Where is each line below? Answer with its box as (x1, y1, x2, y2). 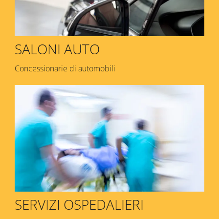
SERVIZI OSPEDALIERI (15, 195, 144, 214)
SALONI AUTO (15, 39, 100, 58)
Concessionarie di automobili (15, 63, 115, 74)
